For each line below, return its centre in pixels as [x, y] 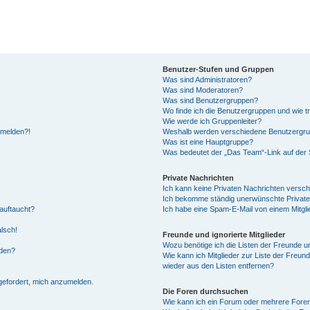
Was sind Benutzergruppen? [211, 100]
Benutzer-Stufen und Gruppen [219, 69]
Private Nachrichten [199, 177]
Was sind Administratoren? [208, 79]
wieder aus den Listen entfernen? [219, 265]
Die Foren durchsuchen [206, 291]
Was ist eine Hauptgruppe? [208, 142]
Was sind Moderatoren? [203, 90]
